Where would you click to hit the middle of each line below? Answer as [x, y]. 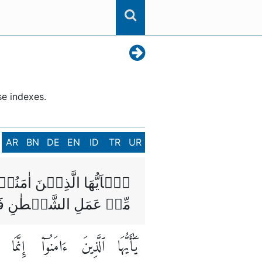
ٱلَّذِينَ [93, 248]
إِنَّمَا [18, 248]
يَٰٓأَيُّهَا [128, 248]
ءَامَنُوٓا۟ [55, 248]
